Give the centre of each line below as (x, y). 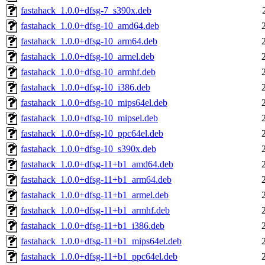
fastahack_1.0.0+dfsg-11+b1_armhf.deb (95, 211)
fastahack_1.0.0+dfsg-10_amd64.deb (90, 26)
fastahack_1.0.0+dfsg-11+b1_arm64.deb (96, 180)
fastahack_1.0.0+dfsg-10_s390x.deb (88, 149)
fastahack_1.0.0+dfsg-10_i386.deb (85, 88)
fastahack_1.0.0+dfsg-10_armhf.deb (88, 72)
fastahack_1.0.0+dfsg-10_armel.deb (88, 57)
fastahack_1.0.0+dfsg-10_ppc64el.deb (92, 134)
